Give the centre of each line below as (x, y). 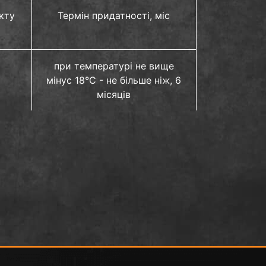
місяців (114, 94)
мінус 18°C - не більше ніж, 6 (114, 80)
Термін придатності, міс (114, 15)
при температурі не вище (114, 66)
